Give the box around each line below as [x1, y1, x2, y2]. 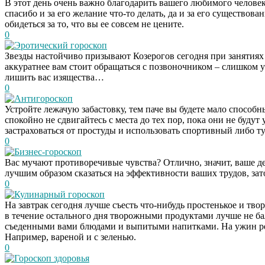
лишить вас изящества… [5, 72, 104, 82]
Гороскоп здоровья [14, 253, 89, 263]
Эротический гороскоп [14, 40, 107, 50]
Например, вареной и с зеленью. [5, 231, 136, 242]
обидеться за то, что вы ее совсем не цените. [5, 18, 184, 29]
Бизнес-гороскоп [14, 146, 82, 157]
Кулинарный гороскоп [14, 189, 105, 199]
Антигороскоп [14, 93, 73, 104]
